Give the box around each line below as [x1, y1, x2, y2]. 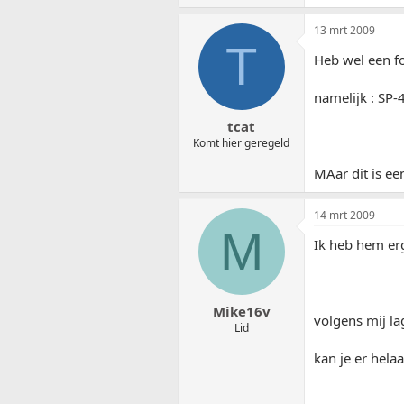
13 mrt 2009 [314, 23, 375, 39]
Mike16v [212, 301, 271, 320]
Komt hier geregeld [193, 134, 289, 151]
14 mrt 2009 [314, 207, 375, 224]
